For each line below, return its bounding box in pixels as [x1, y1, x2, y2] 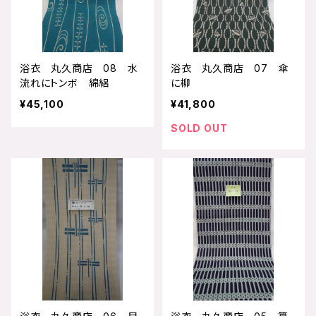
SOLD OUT [171, 121, 228, 134]
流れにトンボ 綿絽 [20, 76, 110, 89]
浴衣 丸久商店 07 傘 [171, 61, 289, 74]
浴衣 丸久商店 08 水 [20, 61, 138, 74]
